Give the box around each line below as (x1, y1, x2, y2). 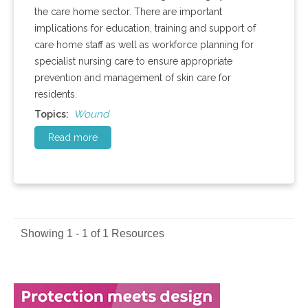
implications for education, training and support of (34, 23, 256, 34)
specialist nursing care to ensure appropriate (34, 56, 232, 67)
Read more (48, 132, 98, 144)
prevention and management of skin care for (34, 72, 231, 84)
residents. (34, 89, 77, 100)
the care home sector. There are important (34, 6, 222, 18)
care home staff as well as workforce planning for (34, 39, 254, 51)
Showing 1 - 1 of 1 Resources (21, 228, 164, 240)
